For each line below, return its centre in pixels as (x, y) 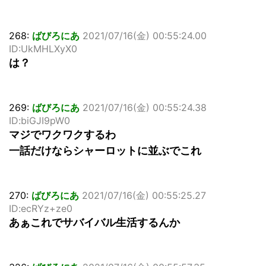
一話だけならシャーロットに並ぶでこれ (105, 151)
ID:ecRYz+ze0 (41, 209)
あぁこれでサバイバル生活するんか (94, 223)
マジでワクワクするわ (62, 135)
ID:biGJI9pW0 (39, 121)
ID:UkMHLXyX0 (43, 49)
